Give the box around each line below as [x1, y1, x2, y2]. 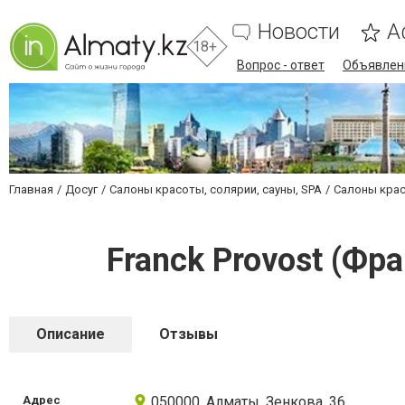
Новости [258, 19, 340, 44]
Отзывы [159, 325, 218, 343]
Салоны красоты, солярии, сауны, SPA [109, 183, 322, 196]
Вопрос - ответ [237, 58, 325, 72]
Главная [9, 183, 53, 196]
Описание [36, 325, 105, 343]
